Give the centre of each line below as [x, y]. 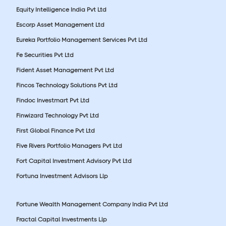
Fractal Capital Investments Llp [62, 219]
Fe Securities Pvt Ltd [45, 55]
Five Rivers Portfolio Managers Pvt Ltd [69, 146]
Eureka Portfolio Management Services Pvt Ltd [82, 40]
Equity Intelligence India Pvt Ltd [61, 9]
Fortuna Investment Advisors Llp [62, 176]
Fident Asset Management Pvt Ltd [65, 70]
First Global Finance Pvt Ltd [55, 130]
